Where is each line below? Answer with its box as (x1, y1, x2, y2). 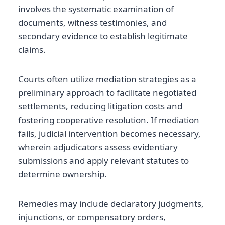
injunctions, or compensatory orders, (18, 211, 166, 223)
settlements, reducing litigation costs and (18, 100, 182, 113)
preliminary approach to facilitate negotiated (18, 87, 196, 99)
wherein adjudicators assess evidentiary (18, 141, 178, 153)
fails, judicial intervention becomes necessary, (18, 128, 201, 140)
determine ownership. (18, 168, 107, 180)
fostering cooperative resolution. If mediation (18, 114, 199, 126)
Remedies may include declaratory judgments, (18, 198, 204, 210)
